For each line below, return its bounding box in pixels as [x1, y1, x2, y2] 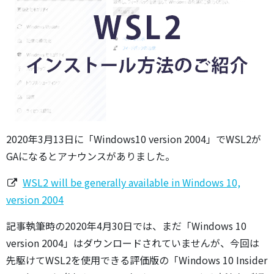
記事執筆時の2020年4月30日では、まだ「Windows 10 [6, 218, 246, 233]
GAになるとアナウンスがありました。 [6, 149, 175, 163]
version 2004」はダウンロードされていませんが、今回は [6, 235, 259, 250]
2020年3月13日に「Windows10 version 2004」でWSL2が [6, 131, 261, 146]
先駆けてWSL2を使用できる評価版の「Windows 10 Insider [6, 253, 267, 267]
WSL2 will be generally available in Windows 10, [23, 175, 240, 190]
